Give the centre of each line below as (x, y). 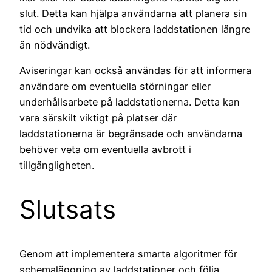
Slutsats (68, 209)
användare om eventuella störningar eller (115, 87)
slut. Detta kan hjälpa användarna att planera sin (133, 14)
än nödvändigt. (55, 45)
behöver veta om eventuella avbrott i (105, 150)
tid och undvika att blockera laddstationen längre (135, 29)
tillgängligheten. (57, 165)
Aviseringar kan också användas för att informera (135, 71)
